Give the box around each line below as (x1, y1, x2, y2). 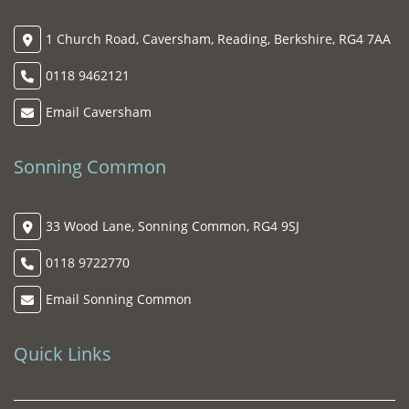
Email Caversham (46, 103, 152, 121)
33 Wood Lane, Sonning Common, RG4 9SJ (46, 217, 299, 235)
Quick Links (14, 341, 111, 366)
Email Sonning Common (46, 290, 192, 308)
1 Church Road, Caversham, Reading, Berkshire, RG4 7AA (46, 30, 391, 47)
